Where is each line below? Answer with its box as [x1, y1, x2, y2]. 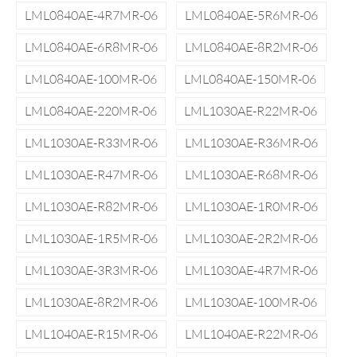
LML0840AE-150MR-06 [184, 71, 316, 87]
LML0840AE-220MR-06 [25, 103, 157, 119]
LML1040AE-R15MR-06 [25, 326, 158, 342]
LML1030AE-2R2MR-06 [185, 230, 318, 246]
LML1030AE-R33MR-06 [25, 135, 158, 151]
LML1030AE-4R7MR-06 [185, 262, 318, 278]
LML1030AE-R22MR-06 [184, 103, 317, 119]
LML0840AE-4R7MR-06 [25, 7, 158, 23]
